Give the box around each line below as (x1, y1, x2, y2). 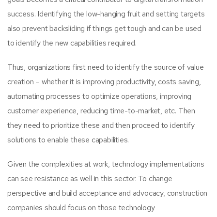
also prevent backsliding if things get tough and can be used (7, 23, 201, 34)
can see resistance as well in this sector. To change (7, 173, 172, 184)
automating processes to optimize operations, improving (7, 91, 192, 102)
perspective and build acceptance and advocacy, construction (7, 188, 208, 199)
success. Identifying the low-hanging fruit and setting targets (7, 9, 205, 19)
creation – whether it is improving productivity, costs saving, (7, 77, 201, 87)
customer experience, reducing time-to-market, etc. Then (7, 106, 195, 116)
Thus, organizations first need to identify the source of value (7, 62, 204, 73)
